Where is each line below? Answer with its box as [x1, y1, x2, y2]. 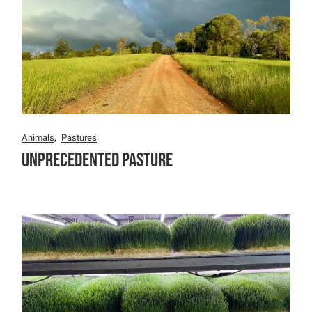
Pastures [61, 130, 97, 144]
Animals [22, 130, 55, 144]
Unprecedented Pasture [22, 148, 173, 172]
